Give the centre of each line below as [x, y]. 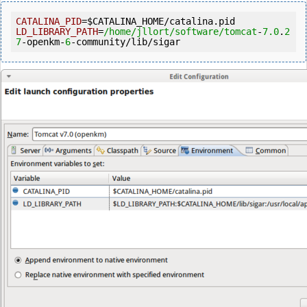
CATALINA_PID [49, 22]
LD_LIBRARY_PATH [57, 32]
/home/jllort [136, 32]
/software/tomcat [213, 32]
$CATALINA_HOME [125, 22]
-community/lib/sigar [125, 42]
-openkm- [43, 42]
